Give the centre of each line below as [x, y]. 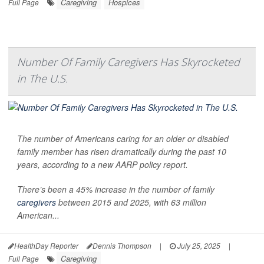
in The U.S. [42, 78]
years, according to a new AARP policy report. [103, 164]
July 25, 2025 [198, 245]
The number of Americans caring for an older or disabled [123, 138]
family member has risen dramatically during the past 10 [122, 151]
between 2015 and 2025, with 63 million [131, 202]
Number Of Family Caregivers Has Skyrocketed [128, 62]
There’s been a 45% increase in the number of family [116, 189]
